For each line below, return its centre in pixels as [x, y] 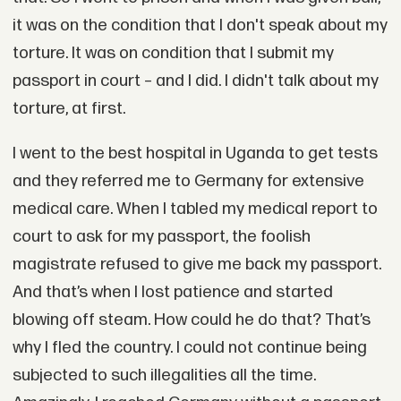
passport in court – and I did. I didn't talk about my [195, 81]
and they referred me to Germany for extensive [188, 181]
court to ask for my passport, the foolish [161, 236]
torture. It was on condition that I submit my [173, 53]
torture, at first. [68, 108]
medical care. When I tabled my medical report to [195, 209]
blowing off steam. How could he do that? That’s [191, 320]
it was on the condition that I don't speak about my [200, 25]
